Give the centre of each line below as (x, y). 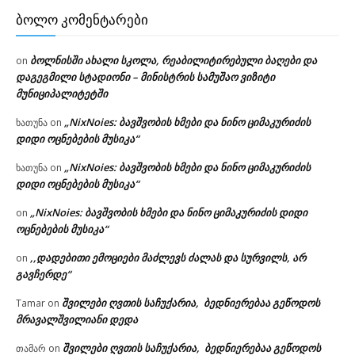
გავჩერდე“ (43, 274)
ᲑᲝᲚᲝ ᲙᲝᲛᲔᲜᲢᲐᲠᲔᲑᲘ (82, 19)
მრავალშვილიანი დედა (77, 319)
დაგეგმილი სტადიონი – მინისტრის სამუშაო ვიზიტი (145, 76)
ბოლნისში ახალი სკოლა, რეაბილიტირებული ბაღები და (174, 60)
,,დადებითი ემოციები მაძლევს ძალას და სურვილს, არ (168, 257)
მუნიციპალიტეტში (62, 93)
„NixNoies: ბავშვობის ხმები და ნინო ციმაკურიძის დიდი (169, 212)
